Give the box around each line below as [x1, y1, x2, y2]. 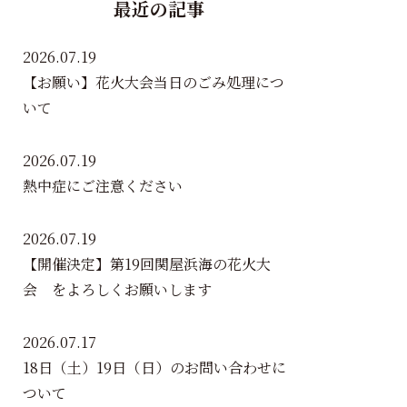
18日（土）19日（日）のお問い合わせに [23, 357, 287, 378]
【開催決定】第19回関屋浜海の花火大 [23, 253, 272, 274]
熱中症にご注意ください [23, 175, 184, 196]
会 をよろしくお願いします [23, 279, 213, 300]
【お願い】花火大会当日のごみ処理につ [23, 72, 285, 93]
